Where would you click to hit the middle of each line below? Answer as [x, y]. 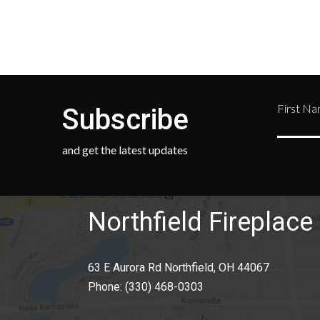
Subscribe [125, 120]
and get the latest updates [125, 150]
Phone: [107, 287]
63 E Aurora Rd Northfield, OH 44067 [179, 268]
